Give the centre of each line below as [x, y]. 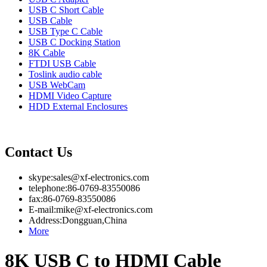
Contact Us [38, 152]
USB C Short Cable [66, 10]
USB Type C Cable [66, 32]
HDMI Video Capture [70, 96]
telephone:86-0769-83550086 [84, 188]
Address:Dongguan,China [78, 221]
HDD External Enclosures [78, 107]
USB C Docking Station [74, 42]
